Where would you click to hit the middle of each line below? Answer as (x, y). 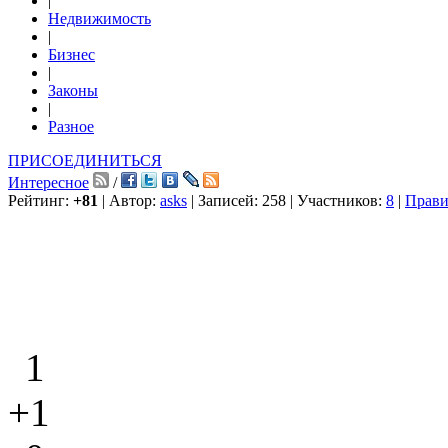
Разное (71, 126)
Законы (73, 90)
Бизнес (71, 54)
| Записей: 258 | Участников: (286, 200)
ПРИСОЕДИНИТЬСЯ (85, 160)
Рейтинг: (40, 200)
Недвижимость (99, 18)
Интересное (48, 182)
